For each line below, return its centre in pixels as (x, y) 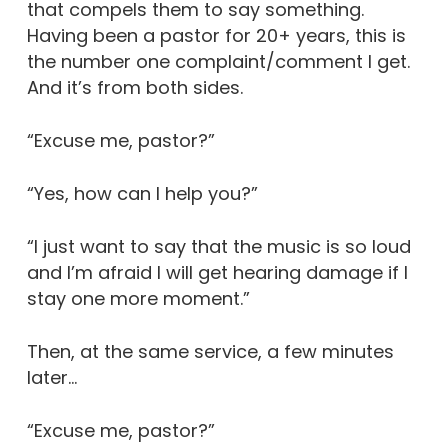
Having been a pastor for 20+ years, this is (216, 35)
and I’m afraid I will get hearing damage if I (217, 272)
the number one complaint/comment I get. (218, 61)
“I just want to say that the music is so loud (218, 246)
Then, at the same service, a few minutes (210, 351)
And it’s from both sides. (134, 87)
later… (51, 377)
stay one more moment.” (138, 298)
